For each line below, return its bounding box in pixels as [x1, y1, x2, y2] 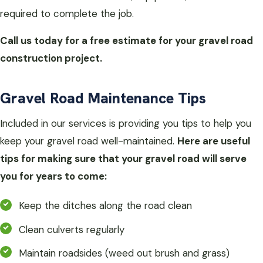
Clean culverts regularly [19, 222, 124, 236]
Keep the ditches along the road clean [19, 199, 192, 213]
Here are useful [177, 134, 250, 148]
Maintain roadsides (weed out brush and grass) [19, 246, 230, 259]
